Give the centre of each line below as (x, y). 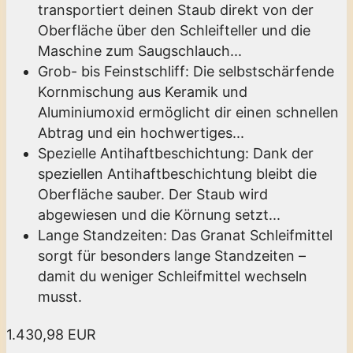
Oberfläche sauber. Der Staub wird (153, 194)
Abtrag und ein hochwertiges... (141, 132)
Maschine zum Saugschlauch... (140, 50)
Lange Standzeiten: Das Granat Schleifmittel (185, 235)
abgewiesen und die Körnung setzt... (159, 214)
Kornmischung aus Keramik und (143, 91)
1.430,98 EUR (51, 334)
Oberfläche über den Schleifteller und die (174, 30)
